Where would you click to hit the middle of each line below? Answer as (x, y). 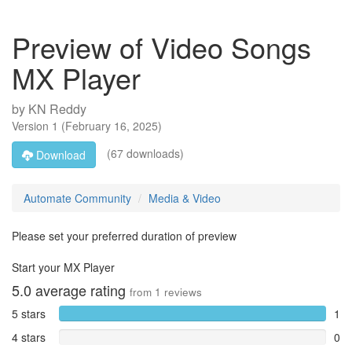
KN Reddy (57, 109)
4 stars (29, 337)
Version (32, 126)
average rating (81, 290)
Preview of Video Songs (161, 47)
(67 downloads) (144, 153)
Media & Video (185, 198)
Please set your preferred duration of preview (124, 236)
